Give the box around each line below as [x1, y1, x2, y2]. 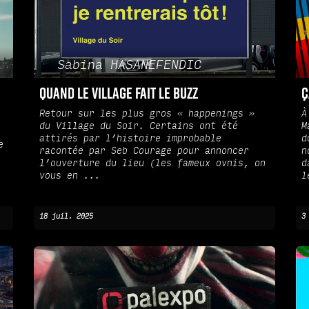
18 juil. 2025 [39, 212, 93, 221]
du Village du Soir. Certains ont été [39, 121, 238, 132]
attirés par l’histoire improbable [39, 133, 221, 145]
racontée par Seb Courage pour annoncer [39, 146, 249, 157]
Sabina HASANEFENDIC [57, 57, 201, 73]
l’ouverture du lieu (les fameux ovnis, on [39, 158, 266, 170]
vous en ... [39, 170, 100, 182]
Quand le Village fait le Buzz [39, 83, 198, 103]
